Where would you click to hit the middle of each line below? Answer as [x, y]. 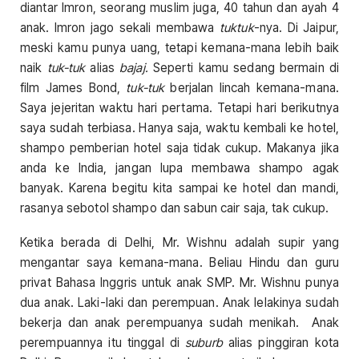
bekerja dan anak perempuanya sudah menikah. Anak [179, 323]
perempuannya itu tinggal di [103, 343]
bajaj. [134, 68]
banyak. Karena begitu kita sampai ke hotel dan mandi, [179, 188]
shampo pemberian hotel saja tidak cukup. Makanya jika [179, 148]
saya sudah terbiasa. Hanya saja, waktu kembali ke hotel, [179, 128]
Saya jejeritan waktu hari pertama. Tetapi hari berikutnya [179, 108]
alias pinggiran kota [281, 343]
